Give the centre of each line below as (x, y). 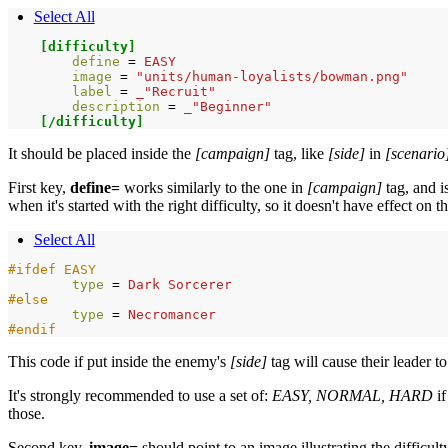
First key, (39, 187)
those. (26, 413)
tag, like (299, 153)
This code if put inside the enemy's (119, 361)
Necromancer (172, 314)
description (120, 106)
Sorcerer (200, 284)
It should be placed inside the (101, 153)
